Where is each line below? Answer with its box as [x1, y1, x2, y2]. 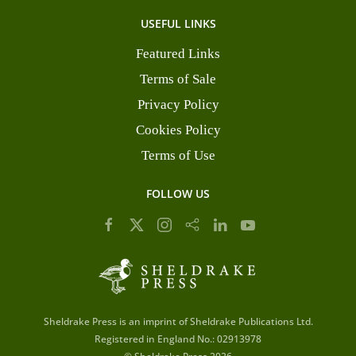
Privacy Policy [137, 97, 219, 112]
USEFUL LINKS [140, 16, 216, 31]
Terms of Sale [140, 72, 216, 87]
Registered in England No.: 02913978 [95, 332, 261, 346]
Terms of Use [141, 148, 215, 163]
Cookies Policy [135, 122, 221, 137]
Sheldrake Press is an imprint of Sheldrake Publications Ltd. [43, 315, 313, 328]
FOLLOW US [146, 186, 210, 201]
